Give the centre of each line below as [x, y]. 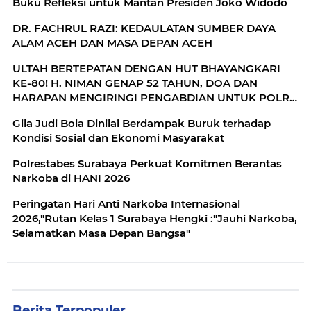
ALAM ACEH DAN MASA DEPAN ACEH [112, 42]
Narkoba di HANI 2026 [71, 178]
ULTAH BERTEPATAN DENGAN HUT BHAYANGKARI [146, 68]
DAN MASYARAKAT [63, 112]
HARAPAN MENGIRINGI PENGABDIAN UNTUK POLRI [153, 97]
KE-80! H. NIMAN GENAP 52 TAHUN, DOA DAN [135, 83]
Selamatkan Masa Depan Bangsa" [101, 233]
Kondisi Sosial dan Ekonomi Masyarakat [118, 137]
